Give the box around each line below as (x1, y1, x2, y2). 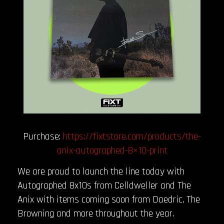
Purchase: (23, 130, 63, 143)
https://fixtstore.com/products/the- (63, 130, 201, 143)
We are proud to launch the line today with (17, 164, 184, 178)
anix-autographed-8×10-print (56, 144, 167, 157)
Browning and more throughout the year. (17, 206, 174, 220)
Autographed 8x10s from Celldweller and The (17, 178, 191, 192)
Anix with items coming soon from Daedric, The (17, 192, 200, 206)
